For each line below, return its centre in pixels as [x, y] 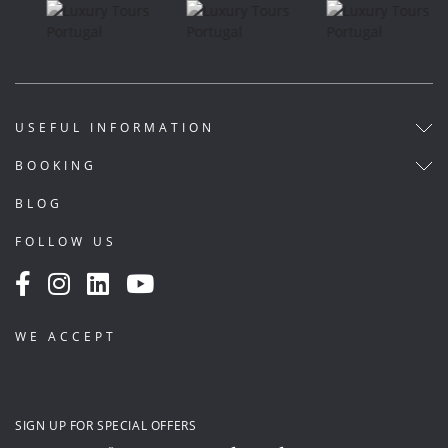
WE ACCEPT [66, 337]
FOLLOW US [66, 242]
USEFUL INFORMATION [115, 128]
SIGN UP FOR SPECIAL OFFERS [106, 426]
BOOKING [56, 166]
